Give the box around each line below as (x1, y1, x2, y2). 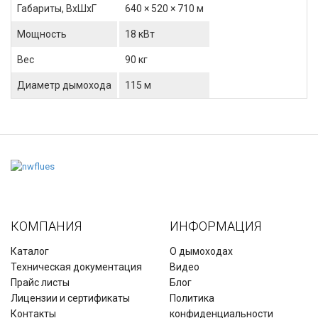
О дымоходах (170, 246, 233, 258)
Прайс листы (11, 277, 70, 289)
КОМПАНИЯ (11, 219, 82, 234)
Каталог (11, 246, 49, 258)
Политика (170, 292, 214, 305)
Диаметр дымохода (17, 79, 111, 92)
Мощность (17, 28, 67, 40)
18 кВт (125, 28, 155, 40)
